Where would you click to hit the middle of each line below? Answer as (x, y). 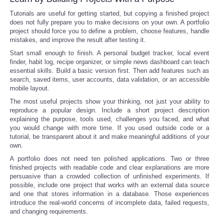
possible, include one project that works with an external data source (109, 185)
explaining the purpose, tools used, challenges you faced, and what (109, 119)
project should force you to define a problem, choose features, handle (109, 31)
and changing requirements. (49, 211)
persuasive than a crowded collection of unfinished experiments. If (109, 176)
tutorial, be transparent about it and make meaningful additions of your (109, 136)
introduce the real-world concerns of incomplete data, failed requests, (109, 202)
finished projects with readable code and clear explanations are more (109, 167)
